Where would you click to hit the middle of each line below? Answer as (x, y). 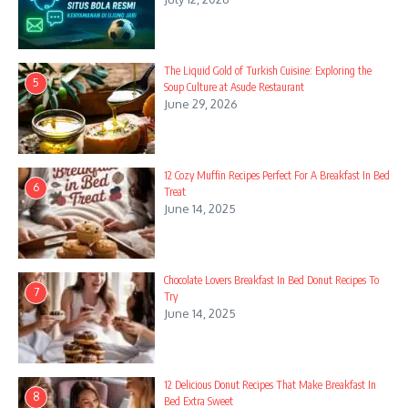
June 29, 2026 (201, 103)
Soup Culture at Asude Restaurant (234, 87)
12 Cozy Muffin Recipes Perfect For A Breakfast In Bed (277, 175)
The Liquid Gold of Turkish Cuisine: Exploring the (268, 70)
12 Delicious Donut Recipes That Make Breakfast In (270, 384)
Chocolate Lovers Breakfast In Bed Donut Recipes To (271, 280)
